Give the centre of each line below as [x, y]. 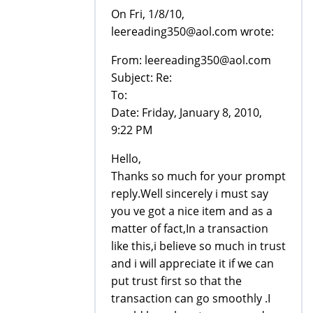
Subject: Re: [141, 77]
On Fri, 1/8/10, [148, 14]
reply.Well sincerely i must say [190, 193]
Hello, [126, 158]
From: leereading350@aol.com [191, 60]
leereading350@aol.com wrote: [192, 31]
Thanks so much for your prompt [198, 176]
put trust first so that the [176, 281]
